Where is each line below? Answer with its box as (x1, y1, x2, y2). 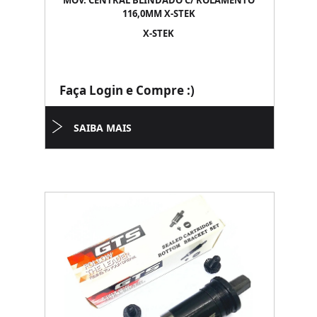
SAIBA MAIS (74, 121, 132, 134)
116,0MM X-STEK (122, 7, 195, 20)
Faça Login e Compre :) (59, 82, 195, 98)
